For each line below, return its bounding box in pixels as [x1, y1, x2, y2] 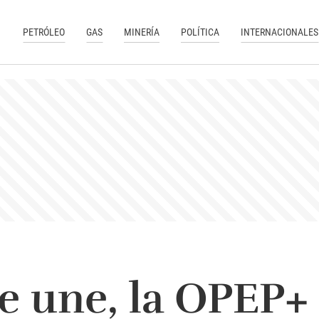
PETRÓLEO [23, 26, 66, 38]
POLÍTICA [181, 26, 220, 38]
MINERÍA [124, 26, 160, 38]
